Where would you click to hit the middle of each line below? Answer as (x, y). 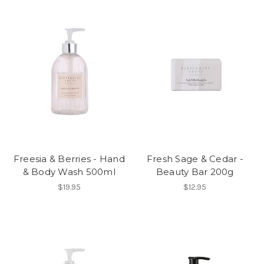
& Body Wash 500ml (69, 172)
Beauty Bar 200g (195, 172)
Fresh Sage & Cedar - (195, 159)
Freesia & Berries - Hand (69, 159)
